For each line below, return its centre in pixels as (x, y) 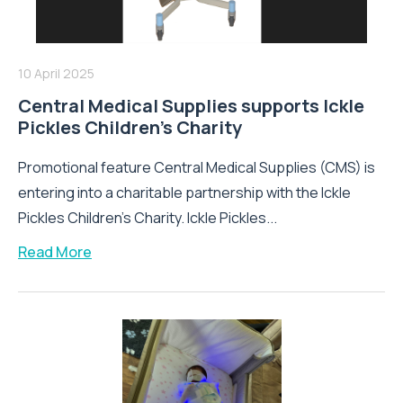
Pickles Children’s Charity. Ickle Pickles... (148, 217)
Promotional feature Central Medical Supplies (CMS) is (197, 167)
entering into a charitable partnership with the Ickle (184, 192)
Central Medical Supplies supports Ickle (191, 105)
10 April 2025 (56, 73)
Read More (55, 251)
